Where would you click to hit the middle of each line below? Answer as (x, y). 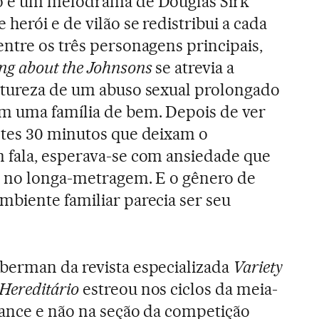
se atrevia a (193, 68)
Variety (258, 267)
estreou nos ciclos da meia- (178, 289)
